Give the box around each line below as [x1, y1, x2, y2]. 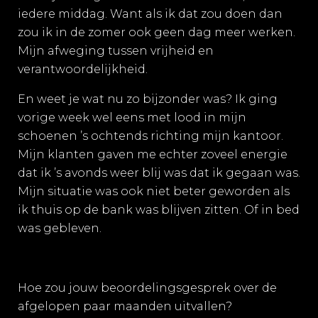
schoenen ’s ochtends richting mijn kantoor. [18, 129, 283, 143]
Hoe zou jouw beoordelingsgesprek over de [18, 281, 277, 295]
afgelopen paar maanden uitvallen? [18, 300, 232, 313]
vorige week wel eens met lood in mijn [18, 111, 246, 124]
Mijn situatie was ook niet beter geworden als [18, 185, 290, 198]
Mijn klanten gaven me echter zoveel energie [18, 148, 287, 161]
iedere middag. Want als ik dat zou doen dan [18, 7, 283, 21]
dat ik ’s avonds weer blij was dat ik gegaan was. [18, 166, 300, 180]
